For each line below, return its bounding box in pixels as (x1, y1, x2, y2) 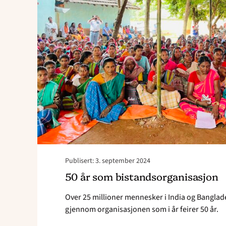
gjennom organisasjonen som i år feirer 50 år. (65, 203, 218, 215)
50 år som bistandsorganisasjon (65, 169, 218, 184)
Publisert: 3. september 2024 (65, 156, 150, 166)
